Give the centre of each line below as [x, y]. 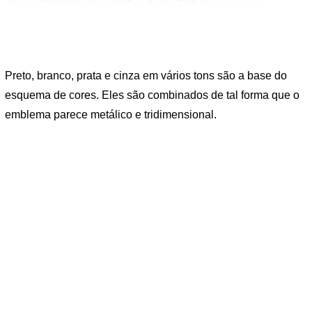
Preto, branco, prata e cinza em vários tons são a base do [146, 76]
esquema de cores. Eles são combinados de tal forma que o [152, 95]
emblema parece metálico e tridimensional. [111, 115]
